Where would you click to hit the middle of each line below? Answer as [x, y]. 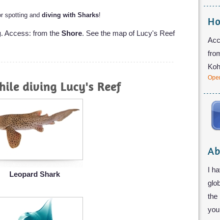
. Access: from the [31, 33]
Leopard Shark [35, 174]
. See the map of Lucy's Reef [128, 33]
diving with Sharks [70, 15]
